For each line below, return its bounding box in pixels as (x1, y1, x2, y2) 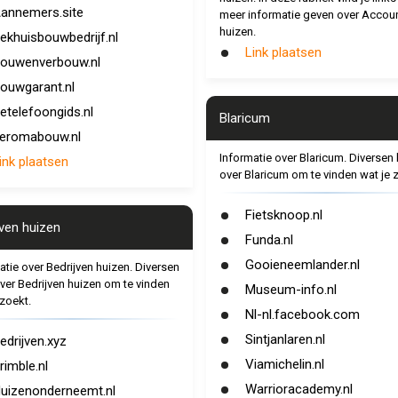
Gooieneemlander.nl (244, 257, 360, 273)
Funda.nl (244, 232, 293, 248)
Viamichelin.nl (244, 356, 324, 372)
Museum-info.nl (244, 282, 337, 298)
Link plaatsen (244, 44, 322, 60)
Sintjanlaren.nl (244, 331, 325, 347)
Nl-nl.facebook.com (244, 306, 360, 322)
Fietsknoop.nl (244, 207, 322, 223)
